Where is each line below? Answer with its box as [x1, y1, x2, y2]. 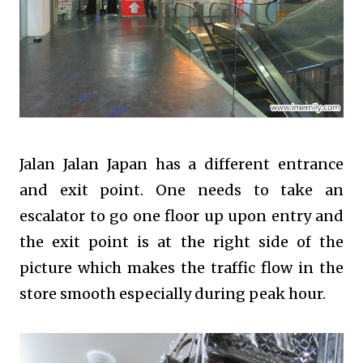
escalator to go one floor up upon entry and [19, 207, 344, 225]
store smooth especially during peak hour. [19, 284, 326, 303]
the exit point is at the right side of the [19, 233, 344, 251]
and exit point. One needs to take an [19, 181, 344, 199]
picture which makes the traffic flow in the [19, 258, 344, 277]
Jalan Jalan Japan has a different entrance [19, 155, 344, 173]
